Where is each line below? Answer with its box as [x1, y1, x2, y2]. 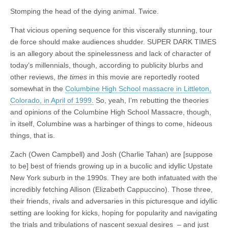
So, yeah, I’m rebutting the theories [94, 96, 209, 104]
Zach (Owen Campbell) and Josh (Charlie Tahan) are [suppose [10, 150, 213, 158]
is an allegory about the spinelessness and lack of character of [10, 49, 211, 58]
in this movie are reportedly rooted [87, 73, 199, 81]
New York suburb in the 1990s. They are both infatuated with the [10, 174, 217, 182]
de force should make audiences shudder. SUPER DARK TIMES [10, 38, 216, 46]
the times [58, 73, 87, 81]
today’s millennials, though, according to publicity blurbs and [10, 61, 203, 69]
